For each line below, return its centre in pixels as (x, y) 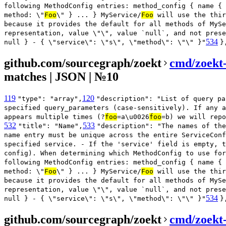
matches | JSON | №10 (61, 77)
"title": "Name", (50, 126)
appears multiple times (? (54, 117)
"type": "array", (50, 99)
